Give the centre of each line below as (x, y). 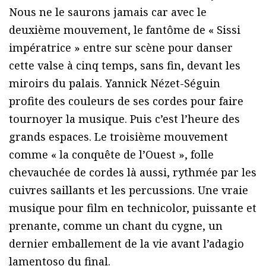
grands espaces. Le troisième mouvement (118, 136)
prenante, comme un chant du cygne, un (116, 225)
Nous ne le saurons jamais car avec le (108, 12)
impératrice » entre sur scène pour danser (121, 47)
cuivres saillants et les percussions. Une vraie (129, 190)
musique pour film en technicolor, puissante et (133, 208)
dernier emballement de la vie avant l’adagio (126, 243)
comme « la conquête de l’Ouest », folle (111, 154)
